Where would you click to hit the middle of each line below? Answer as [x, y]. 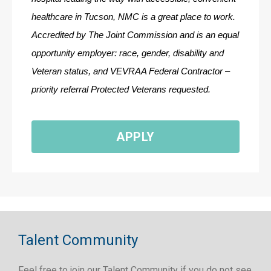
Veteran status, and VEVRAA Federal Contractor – [131, 71]
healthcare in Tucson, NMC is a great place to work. [133, 17]
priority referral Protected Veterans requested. [121, 90]
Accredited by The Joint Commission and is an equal [135, 35]
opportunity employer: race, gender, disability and [128, 53]
